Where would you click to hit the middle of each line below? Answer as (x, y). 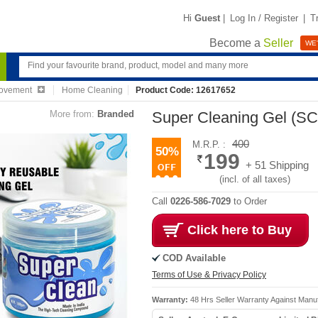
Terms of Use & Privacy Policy (209, 275)
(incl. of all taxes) (255, 179)
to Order (249, 201)
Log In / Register (264, 18)
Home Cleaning (92, 90)
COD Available (194, 258)
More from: (72, 114)
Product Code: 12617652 (186, 90)
